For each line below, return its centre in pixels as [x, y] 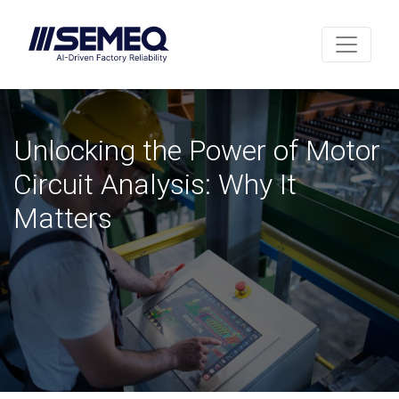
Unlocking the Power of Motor [197, 151]
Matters [63, 218]
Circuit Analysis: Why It [155, 184]
